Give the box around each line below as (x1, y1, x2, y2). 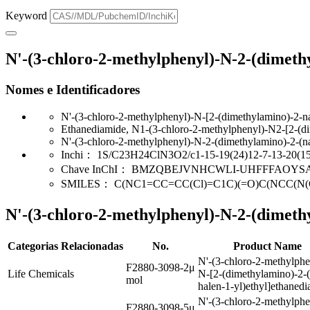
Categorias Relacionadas (8, 239, 123, 252)
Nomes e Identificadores (6, 82, 140, 98)
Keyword (6, 10, 47, 22)
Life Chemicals (8, 267, 74, 280)
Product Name (232, 239, 302, 252)
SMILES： (61, 177, 111, 190)
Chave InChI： (61, 163, 129, 175)
